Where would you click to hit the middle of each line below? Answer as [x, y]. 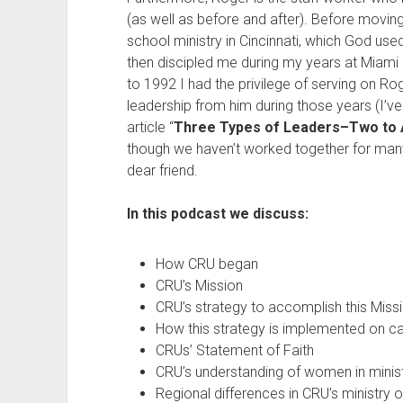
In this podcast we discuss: [219, 214]
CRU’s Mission [199, 286]
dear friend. [162, 170]
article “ [150, 127]
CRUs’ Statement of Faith [234, 350]
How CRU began [206, 264]
